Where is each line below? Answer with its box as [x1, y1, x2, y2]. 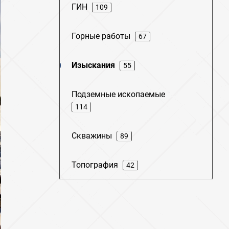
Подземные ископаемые [72, 89, 165, 99]
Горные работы [72, 31, 130, 41]
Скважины [72, 131, 112, 141]
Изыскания [72, 60, 115, 70]
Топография [72, 160, 118, 170]
